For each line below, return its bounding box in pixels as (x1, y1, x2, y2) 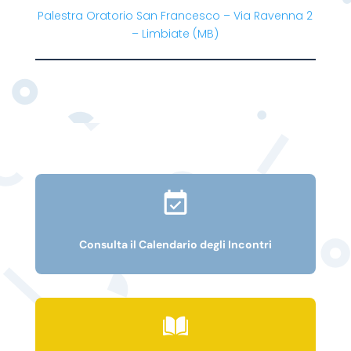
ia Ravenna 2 (241, 8, 313, 24)
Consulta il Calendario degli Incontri (78, 237, 272, 252)
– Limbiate (132, 26, 190, 42)
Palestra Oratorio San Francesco (38, 8, 224, 24)
